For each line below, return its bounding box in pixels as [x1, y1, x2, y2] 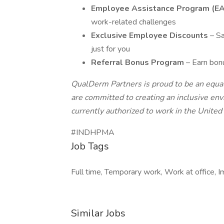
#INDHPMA [71, 127, 114, 138]
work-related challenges [91, 16, 176, 27]
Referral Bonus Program [91, 57, 186, 68]
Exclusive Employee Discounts [91, 30, 210, 41]
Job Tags [71, 139, 109, 153]
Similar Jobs [71, 206, 125, 220]
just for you [91, 43, 130, 54]
